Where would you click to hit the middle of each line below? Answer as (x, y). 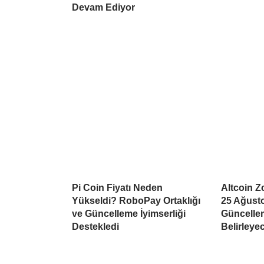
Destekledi (95, 227)
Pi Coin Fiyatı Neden (117, 188)
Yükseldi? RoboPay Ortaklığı (136, 201)
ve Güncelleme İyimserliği (129, 214)
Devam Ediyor (103, 8)
